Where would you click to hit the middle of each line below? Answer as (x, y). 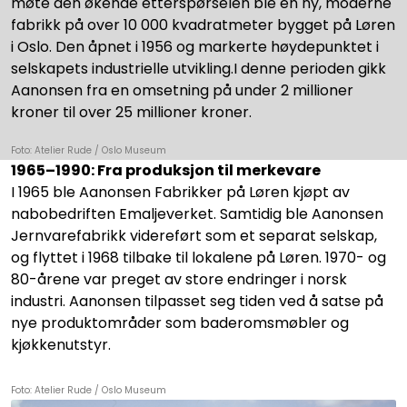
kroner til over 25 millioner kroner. (131, 112)
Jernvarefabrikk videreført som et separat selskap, (194, 235)
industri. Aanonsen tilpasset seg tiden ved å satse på (197, 301)
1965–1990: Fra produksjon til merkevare (166, 170)
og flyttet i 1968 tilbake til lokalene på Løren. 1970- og (199, 257)
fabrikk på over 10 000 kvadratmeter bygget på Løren (203, 25)
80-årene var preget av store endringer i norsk (179, 279)
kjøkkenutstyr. (61, 344)
